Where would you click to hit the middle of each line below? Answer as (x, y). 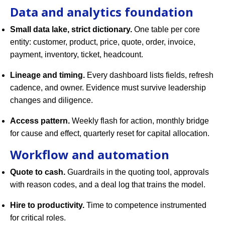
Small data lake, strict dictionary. (71, 30)
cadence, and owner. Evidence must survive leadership (108, 88)
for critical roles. (38, 218)
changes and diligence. (51, 100)
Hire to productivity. (47, 205)
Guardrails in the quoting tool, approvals (137, 172)
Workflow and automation (90, 155)
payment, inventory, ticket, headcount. (77, 55)
